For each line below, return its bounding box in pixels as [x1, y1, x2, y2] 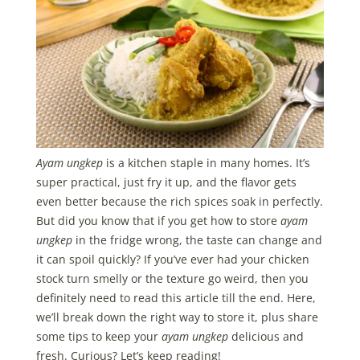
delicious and [227, 328, 304, 344]
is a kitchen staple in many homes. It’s [102, 154, 310, 170]
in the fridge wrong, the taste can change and [72, 231, 322, 247]
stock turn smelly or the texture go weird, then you [35, 270, 309, 286]
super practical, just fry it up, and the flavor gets [35, 174, 297, 190]
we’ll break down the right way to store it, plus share [35, 309, 318, 325]
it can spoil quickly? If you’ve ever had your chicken [35, 251, 309, 267]
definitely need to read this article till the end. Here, [35, 289, 316, 305]
